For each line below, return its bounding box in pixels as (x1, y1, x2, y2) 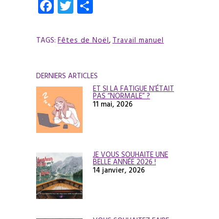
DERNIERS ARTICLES (36, 70, 98, 81)
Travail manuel (112, 35, 164, 45)
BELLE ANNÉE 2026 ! (93, 156, 156, 167)
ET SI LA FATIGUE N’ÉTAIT (93, 83, 174, 94)
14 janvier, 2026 (93, 165, 145, 175)
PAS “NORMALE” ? (93, 90, 150, 101)
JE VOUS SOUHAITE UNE (93, 149, 168, 160)
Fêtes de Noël (58, 35, 109, 45)
